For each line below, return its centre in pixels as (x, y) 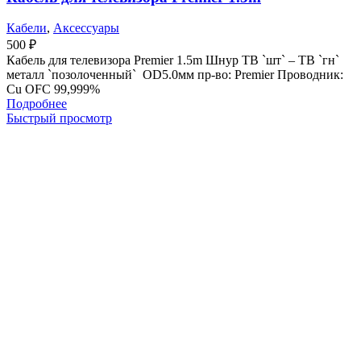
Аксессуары (86, 28)
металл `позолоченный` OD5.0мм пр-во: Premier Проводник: (175, 75)
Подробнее (37, 104)
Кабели (27, 28)
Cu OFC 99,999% (53, 89)
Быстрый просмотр (59, 118)
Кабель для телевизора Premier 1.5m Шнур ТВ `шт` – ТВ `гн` (173, 60)
